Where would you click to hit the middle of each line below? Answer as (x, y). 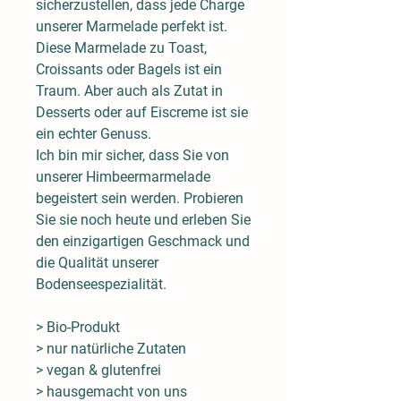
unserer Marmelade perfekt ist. (132, 26)
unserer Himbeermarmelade (123, 176)
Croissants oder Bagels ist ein (129, 69)
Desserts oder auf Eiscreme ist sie (142, 112)
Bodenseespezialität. (103, 284)
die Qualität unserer (97, 262)
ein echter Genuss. (94, 133)
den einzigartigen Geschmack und (143, 241)
